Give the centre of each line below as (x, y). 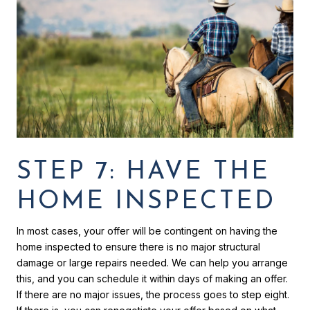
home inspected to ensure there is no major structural (138, 246)
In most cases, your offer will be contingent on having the (147, 230)
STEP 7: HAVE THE (143, 172)
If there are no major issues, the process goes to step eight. (153, 294)
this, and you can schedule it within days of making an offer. (152, 278)
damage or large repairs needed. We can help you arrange (152, 262)
